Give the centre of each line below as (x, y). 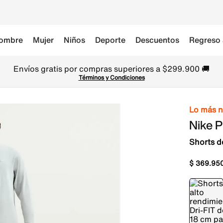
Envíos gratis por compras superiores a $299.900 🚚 (111, 69)
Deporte (110, 40)
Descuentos (157, 40)
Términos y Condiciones (111, 77)
